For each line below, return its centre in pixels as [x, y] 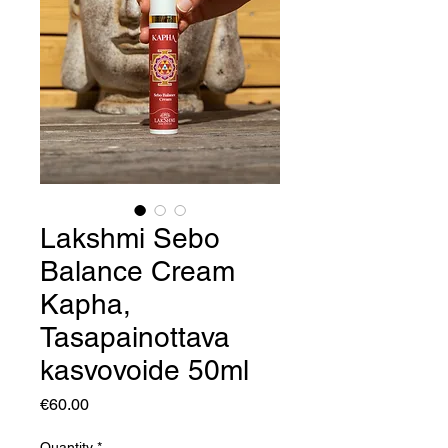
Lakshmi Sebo [130, 238]
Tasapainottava [135, 337]
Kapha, [85, 304]
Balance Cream [137, 271]
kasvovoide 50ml [144, 370]
